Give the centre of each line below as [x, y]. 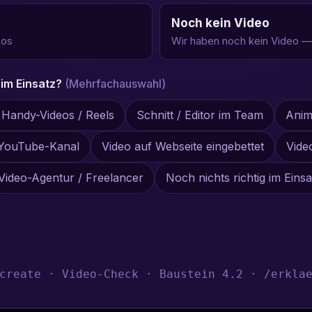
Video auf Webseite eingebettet [183, 147]
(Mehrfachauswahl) [116, 84]
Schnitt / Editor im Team [200, 115]
